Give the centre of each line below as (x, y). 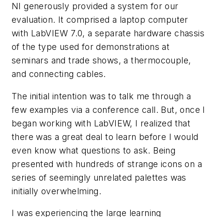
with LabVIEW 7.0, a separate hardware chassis (108, 33)
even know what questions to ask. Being (94, 150)
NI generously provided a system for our (95, 6)
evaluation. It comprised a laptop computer (100, 20)
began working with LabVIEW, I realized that (101, 123)
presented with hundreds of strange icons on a (107, 164)
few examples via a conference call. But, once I (108, 109)
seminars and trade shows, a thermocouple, (101, 61)
